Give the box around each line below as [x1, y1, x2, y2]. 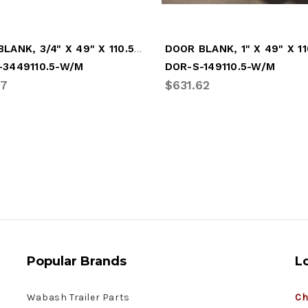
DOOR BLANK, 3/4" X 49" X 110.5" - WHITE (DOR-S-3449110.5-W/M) [134, 41, 142, 55]
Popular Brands [26, 253, 126, 269]
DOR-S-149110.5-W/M [164, 60, 276, 73]
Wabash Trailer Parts [26, 291, 130, 303]
